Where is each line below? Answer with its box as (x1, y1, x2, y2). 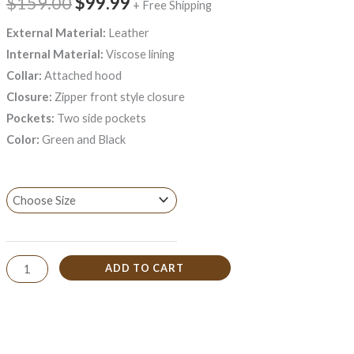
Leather (105, 26, 149, 40)
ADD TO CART (105, 262, 185, 275)
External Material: (6, 26, 106, 40)
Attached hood (41, 69, 122, 83)
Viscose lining (103, 47, 175, 62)
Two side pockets (54, 111, 146, 126)
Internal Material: (6, 47, 104, 62)
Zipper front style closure (51, 90, 185, 104)
